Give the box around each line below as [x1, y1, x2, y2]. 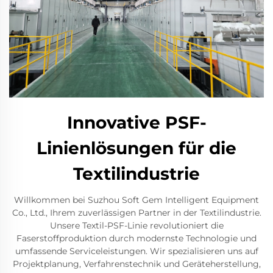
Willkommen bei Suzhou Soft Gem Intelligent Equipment [14, 194, 259, 206]
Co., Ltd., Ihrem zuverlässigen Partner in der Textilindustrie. [12, 207, 261, 219]
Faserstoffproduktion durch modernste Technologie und [16, 233, 257, 244]
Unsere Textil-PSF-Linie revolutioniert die [49, 220, 224, 232]
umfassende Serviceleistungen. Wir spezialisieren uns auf [15, 246, 258, 257]
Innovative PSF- [66, 112, 207, 133]
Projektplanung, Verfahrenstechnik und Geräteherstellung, [12, 258, 261, 270]
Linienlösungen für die [37, 138, 236, 159]
